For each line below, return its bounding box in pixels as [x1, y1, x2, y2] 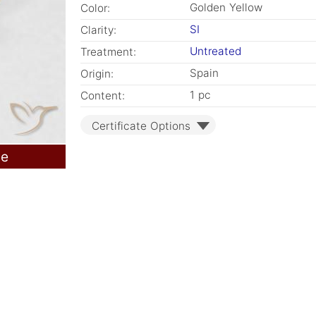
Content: [80, 89, 125, 102]
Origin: [80, 67, 114, 80]
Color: [80, 1, 110, 15]
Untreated [190, 44, 241, 58]
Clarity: [80, 23, 116, 37]
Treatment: [80, 45, 136, 59]
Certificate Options [92, 119, 190, 133]
